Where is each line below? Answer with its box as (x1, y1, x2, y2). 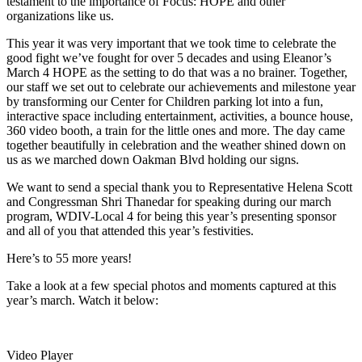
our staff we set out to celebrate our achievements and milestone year (6, 79, 356, 94)
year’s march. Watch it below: (6, 293, 158, 307)
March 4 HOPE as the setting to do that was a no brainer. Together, (6, 65, 347, 79)
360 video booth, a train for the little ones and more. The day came (6, 123, 345, 137)
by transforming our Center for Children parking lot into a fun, (6, 94, 323, 108)
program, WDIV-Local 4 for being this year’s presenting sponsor (6, 208, 336, 223)
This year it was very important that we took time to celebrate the (6, 36, 336, 50)
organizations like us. (6, 8, 114, 23)
